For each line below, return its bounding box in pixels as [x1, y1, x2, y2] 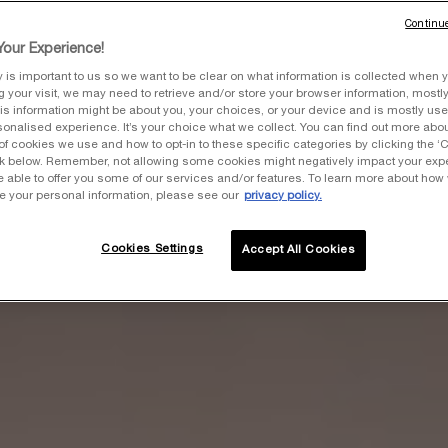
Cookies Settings [101, 244, 204, 254]
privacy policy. [244, 191, 322, 201]
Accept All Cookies [242, 245, 356, 255]
